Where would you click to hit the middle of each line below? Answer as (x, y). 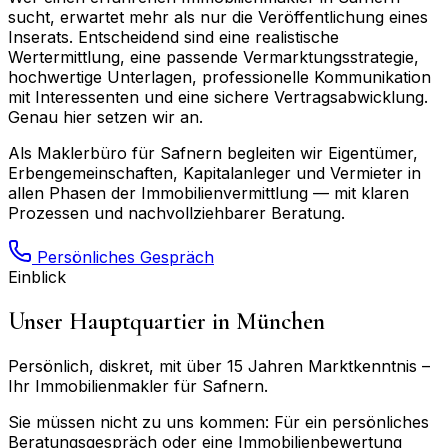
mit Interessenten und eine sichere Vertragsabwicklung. (218, 96)
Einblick (37, 276)
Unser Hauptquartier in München (166, 321)
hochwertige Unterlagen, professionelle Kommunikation (219, 76)
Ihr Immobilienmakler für (105, 385)
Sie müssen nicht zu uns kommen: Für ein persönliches (218, 421)
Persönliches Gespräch (123, 256)
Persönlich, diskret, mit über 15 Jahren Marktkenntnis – (219, 365)
